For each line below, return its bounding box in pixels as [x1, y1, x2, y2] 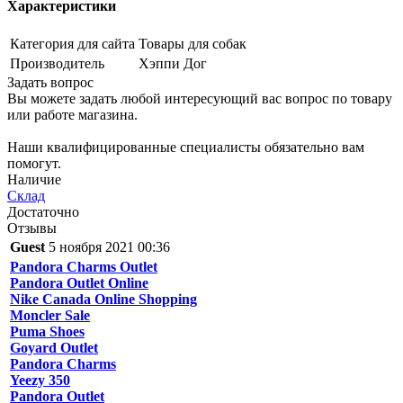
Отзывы [7, 220, 57, 237]
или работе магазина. [7, 107, 138, 123]
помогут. [7, 156, 61, 172]
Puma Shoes [10, 324, 85, 340]
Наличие [7, 172, 61, 188]
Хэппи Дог [139, 56, 207, 72]
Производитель [10, 56, 104, 72]
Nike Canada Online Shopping [10, 291, 197, 308]
